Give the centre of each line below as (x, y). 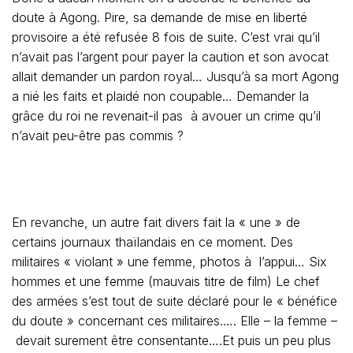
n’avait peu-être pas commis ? (98, 136)
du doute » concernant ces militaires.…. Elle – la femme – (175, 321)
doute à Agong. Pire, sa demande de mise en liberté (160, 17)
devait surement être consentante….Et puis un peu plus (171, 340)
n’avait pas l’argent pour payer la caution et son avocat (170, 57)
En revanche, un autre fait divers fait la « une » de (156, 222)
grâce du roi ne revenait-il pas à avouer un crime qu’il (166, 116)
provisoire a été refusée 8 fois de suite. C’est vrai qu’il (166, 37)
